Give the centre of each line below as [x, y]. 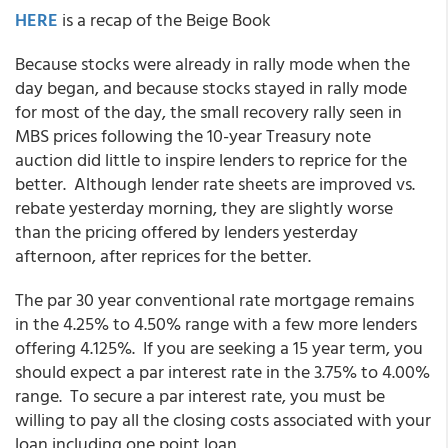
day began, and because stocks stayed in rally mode [211, 87]
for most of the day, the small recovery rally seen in [208, 111]
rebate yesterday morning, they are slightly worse [204, 207]
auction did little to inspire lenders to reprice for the [211, 159]
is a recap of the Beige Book [164, 19]
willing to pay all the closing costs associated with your [223, 419]
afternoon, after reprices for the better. [165, 255]
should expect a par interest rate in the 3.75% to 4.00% [222, 371]
